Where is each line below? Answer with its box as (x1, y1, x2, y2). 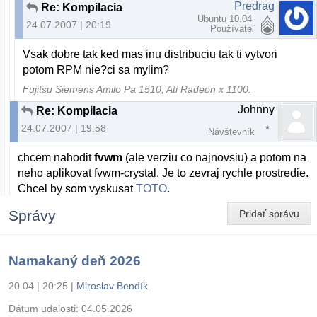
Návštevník (208, 126, 255, 137)
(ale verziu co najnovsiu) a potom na (122, 151, 307, 163)
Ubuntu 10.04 (197, 13, 255, 24)
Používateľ (210, 23, 255, 34)
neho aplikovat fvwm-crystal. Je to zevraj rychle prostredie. (18, 166, 309, 179)
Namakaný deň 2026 (8, 253, 141, 268)
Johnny (238, 103, 275, 115)
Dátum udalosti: (8, 302, 81, 314)
